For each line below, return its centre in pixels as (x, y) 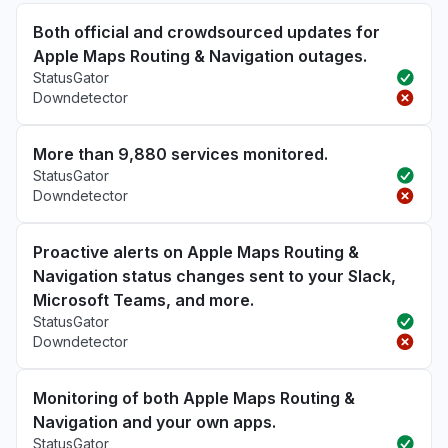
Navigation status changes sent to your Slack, (214, 276)
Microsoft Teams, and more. (143, 300)
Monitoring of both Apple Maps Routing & (194, 398)
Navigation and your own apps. (154, 422)
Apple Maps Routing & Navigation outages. (200, 56)
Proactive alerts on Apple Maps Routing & (196, 252)
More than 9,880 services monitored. (180, 154)
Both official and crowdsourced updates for (206, 32)
